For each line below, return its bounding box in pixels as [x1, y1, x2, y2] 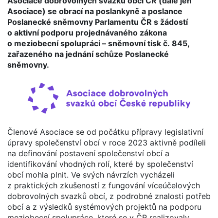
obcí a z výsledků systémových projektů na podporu [7, 201, 201, 212]
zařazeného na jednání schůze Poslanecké [7, 49, 169, 59]
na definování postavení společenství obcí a [7, 148, 169, 158]
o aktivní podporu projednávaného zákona [7, 27, 167, 37]
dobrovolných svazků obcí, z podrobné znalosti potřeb [7, 191, 211, 201]
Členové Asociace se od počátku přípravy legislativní [7, 127, 203, 137]
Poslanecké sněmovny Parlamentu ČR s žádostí [7, 17, 188, 27]
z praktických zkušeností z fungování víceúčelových [7, 180, 200, 190]
